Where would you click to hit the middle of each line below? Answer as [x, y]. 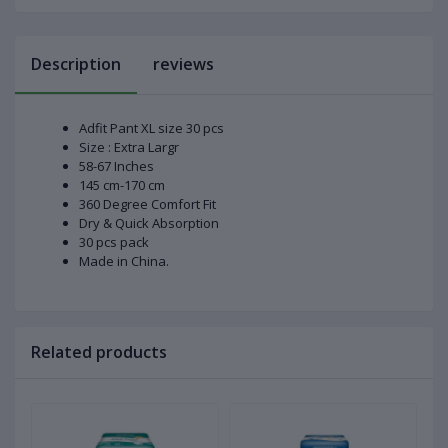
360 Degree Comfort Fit [147, 204]
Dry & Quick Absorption [149, 223]
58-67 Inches [116, 166]
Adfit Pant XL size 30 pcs [151, 128]
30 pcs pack [114, 242]
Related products [99, 352]
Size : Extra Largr [129, 147]
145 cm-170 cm [122, 185]
